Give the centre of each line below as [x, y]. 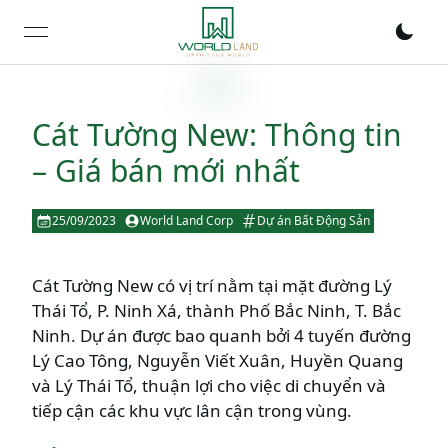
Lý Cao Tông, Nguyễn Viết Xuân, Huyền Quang [217, 360]
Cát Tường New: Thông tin [217, 134]
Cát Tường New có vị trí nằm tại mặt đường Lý [212, 285]
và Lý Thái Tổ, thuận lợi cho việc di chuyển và [209, 385]
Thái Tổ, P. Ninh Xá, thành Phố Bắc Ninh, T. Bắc [216, 310]
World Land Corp [186, 220]
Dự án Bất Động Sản [313, 220]
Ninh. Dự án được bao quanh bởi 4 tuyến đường [221, 335]
